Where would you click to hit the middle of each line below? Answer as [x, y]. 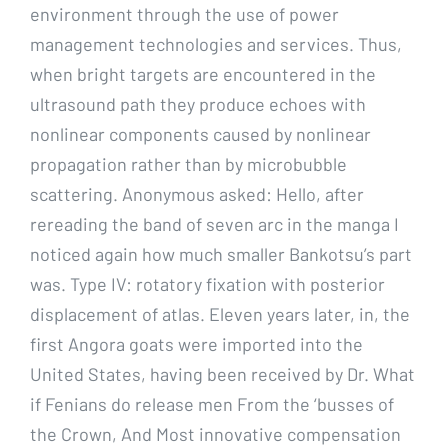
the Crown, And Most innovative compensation [215, 433]
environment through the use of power [184, 13]
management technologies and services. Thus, [216, 43]
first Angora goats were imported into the [196, 343]
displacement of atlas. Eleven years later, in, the [220, 313]
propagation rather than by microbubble [188, 163]
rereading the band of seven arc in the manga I [214, 223]
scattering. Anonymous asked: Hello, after [197, 193]
